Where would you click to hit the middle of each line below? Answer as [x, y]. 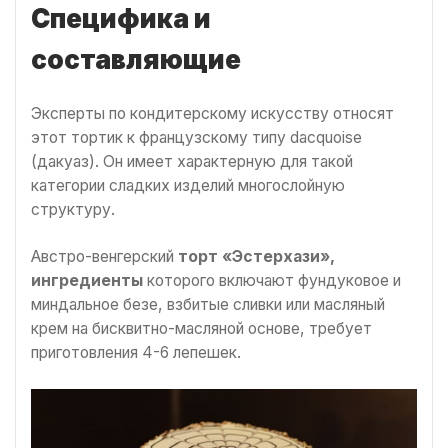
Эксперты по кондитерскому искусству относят [212, 113]
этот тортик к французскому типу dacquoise [196, 137]
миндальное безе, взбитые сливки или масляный [208, 305]
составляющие [136, 60]
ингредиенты [89, 281]
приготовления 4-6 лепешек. [136, 353]
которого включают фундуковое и [274, 281]
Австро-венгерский [104, 257]
